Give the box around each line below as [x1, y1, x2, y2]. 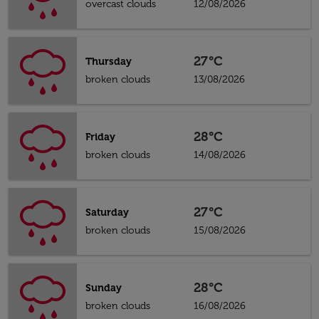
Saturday [85, 206, 129, 219]
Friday [85, 131, 115, 143]
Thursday [85, 56, 132, 68]
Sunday [85, 282, 122, 294]
